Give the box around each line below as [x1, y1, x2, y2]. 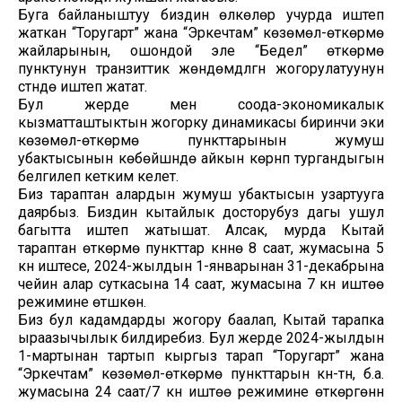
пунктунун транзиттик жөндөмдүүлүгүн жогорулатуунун [18, 59, 384, 77]
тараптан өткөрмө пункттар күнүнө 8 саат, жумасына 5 [18, 239, 384, 257]
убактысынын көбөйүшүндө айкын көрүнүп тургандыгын [18, 149, 384, 167]
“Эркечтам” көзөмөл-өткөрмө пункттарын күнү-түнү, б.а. [18, 364, 384, 382]
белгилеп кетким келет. [18, 167, 179, 185]
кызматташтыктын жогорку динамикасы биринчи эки [18, 113, 384, 131]
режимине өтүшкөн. [18, 293, 146, 310]
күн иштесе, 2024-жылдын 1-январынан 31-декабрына [18, 257, 384, 275]
